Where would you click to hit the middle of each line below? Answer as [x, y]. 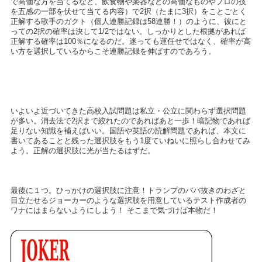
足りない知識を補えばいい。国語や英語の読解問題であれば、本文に [128, 131]
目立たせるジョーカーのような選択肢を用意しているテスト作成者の [128, 201]
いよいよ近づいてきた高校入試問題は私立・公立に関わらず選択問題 [128, 111]
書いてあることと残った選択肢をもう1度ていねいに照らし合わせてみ [130, 141]
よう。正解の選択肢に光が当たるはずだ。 [82, 151]
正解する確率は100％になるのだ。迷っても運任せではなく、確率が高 [130, 42]
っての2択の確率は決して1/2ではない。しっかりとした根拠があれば [128, 32]
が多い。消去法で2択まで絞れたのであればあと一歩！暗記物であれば [130, 121]
